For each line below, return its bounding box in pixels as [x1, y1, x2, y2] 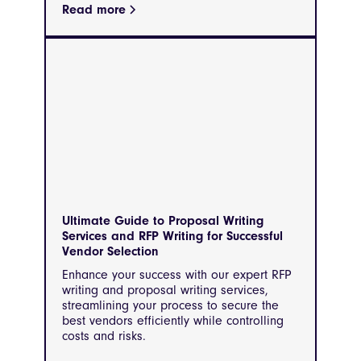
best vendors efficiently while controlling [62, 313, 284, 329]
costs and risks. [62, 329, 146, 344]
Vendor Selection [62, 244, 159, 259]
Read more [62, 2, 126, 17]
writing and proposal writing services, [62, 283, 268, 298]
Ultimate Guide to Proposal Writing [62, 214, 263, 229]
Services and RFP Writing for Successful [62, 229, 283, 244]
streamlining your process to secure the [62, 298, 279, 313]
